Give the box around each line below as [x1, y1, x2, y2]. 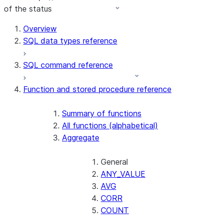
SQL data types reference [23, 36, 117, 46]
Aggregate [62, 133, 99, 142]
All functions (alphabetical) [62, 121, 158, 130]
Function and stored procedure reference [23, 84, 171, 94]
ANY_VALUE [101, 169, 145, 179]
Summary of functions [62, 108, 141, 118]
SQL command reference [23, 60, 113, 70]
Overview [23, 24, 57, 33]
